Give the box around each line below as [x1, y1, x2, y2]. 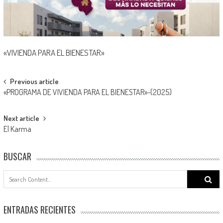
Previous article [9, 76, 59, 86]
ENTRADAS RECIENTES [3, 203, 76, 216]
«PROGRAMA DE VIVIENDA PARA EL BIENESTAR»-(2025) [3, 87, 172, 97]
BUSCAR [3, 149, 31, 163]
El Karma [3, 123, 31, 134]
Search [187, 170, 208, 180]
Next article [3, 113, 39, 123]
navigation [2, 90, 52, 110]
